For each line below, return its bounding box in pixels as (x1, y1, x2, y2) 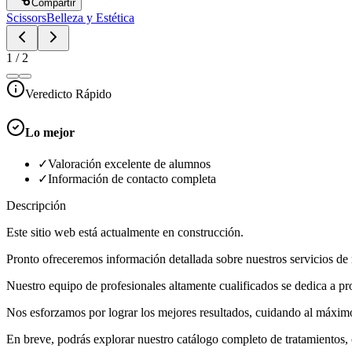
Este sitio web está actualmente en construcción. (6, 225, 244, 240)
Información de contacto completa (48, 172, 216, 186)
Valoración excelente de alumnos (48, 157, 211, 171)
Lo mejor (25, 126, 75, 140)
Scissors (6, 10, 46, 24)
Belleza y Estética (46, 10, 134, 24)
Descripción (6, 199, 66, 213)
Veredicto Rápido (25, 86, 112, 101)
